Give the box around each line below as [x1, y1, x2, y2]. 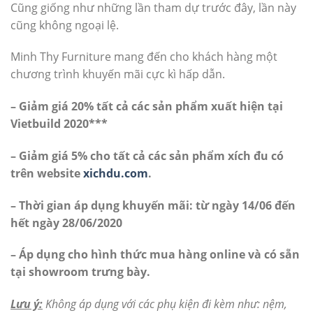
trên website [10, 165, 83, 181]
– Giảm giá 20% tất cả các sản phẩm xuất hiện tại [10, 99, 283, 115]
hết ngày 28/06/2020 [10, 214, 122, 231]
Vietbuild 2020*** [10, 116, 108, 132]
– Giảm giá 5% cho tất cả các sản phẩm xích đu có [10, 147, 284, 163]
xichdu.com [83, 165, 148, 181]
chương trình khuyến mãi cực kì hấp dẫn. [10, 66, 225, 82]
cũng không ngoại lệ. [10, 17, 119, 33]
